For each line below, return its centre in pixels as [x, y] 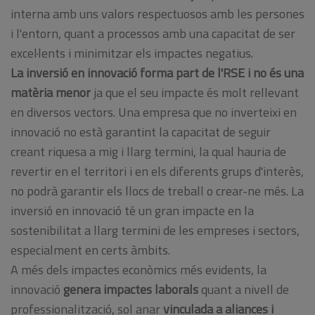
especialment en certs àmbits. [90, 250]
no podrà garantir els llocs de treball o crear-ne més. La [157, 191]
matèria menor [51, 92]
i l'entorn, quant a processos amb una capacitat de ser [153, 33]
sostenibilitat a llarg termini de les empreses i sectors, [155, 230]
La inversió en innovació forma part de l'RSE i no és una [157, 72]
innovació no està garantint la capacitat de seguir [141, 131]
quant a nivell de [244, 289]
